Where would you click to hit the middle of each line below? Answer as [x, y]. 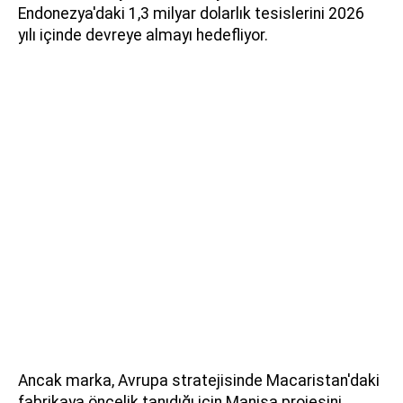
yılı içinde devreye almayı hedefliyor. [143, 36]
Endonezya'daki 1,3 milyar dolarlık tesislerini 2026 [191, 14]
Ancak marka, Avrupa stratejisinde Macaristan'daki [199, 381]
